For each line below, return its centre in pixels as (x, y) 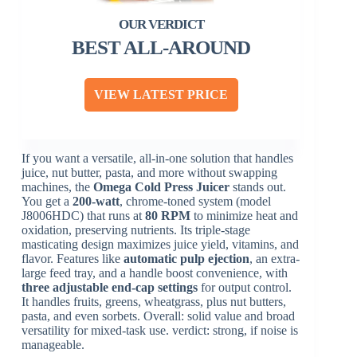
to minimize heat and (245, 216)
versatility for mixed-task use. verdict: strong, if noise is (160, 331)
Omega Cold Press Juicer (162, 187)
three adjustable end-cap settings (110, 288)
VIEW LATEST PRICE (161, 95)
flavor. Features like (73, 259)
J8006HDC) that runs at (84, 216)
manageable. (53, 345)
